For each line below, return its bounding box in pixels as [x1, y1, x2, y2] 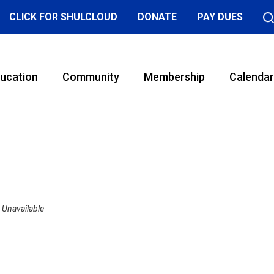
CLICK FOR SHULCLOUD [9, 11, 117, 23]
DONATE [137, 11, 177, 23]
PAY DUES [196, 11, 243, 23]
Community [62, 70, 119, 83]
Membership [143, 70, 205, 83]
